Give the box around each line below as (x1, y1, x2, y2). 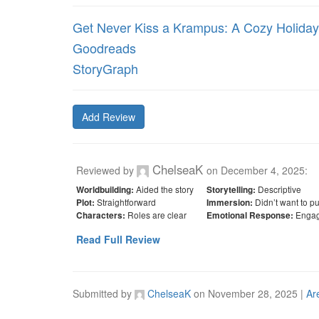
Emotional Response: (206, 209, 293, 221)
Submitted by (73, 286, 135, 300)
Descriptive (256, 183, 301, 195)
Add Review (82, 110, 135, 124)
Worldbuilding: (76, 184, 134, 196)
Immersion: (206, 197, 253, 209)
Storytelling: (206, 184, 256, 196)
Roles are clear (125, 209, 187, 221)
